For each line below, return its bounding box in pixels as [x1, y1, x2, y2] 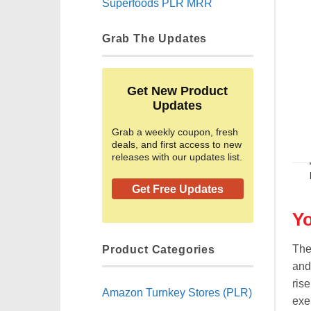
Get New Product [127, 84, 228, 99]
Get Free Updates [131, 183, 224, 196]
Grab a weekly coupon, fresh [112, 126, 238, 138]
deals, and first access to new [112, 139, 242, 151]
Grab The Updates [102, 32, 208, 45]
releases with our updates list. [112, 151, 242, 163]
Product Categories [102, 242, 215, 255]
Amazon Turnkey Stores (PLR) [102, 285, 252, 299]
